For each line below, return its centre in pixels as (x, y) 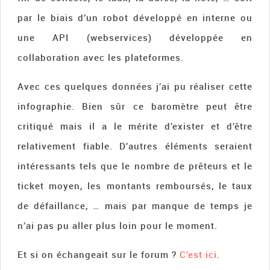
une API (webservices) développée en (135, 37)
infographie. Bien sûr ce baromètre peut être (135, 106)
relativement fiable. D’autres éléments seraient (135, 146)
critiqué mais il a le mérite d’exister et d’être (135, 126)
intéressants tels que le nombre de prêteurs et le (135, 165)
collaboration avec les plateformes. (101, 57)
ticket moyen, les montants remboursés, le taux (135, 185)
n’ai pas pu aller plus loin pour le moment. (118, 225)
